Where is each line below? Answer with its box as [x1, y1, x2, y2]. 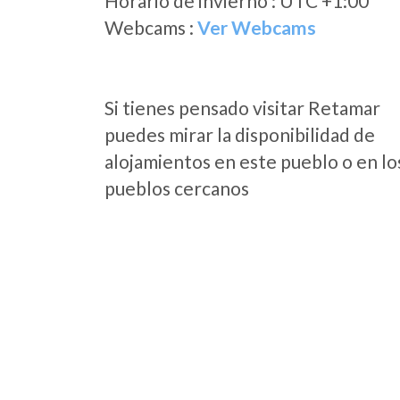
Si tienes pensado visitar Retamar [104, 96, 380, 119]
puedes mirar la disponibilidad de [104, 123, 375, 146]
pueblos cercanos [104, 177, 249, 199]
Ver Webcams [197, 16, 316, 38]
